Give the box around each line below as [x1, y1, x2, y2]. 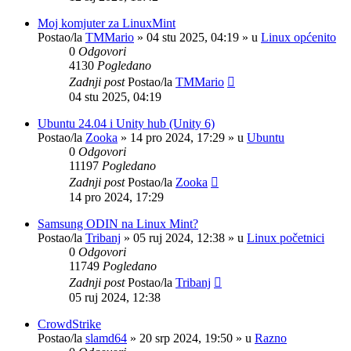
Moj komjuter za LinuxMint [38, 16, 175, 30]
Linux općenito [261, 30, 336, 44]
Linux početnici [247, 230, 324, 244]
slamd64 [85, 331, 127, 345]
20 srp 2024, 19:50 [139, 331, 233, 345]
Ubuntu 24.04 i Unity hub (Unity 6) [38, 116, 215, 130]
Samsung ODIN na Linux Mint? [38, 216, 198, 230]
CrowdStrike [38, 317, 101, 331]
